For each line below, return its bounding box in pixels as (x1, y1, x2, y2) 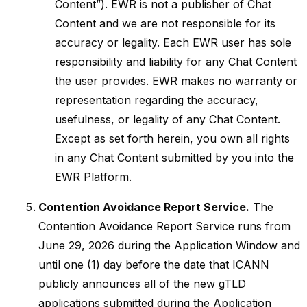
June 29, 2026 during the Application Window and (38, 238, 300, 252)
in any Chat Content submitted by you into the (55, 151, 294, 164)
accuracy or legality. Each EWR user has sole (55, 36, 291, 49)
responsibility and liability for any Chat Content (55, 55, 297, 69)
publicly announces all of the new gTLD (38, 277, 246, 291)
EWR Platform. (55, 170, 132, 184)
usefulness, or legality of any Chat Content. (55, 112, 280, 126)
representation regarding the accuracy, (55, 93, 258, 107)
